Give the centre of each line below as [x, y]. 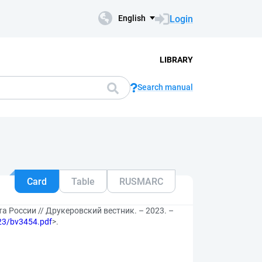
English [132, 18]
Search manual [165, 87]
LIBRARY [176, 59]
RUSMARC [141, 181]
